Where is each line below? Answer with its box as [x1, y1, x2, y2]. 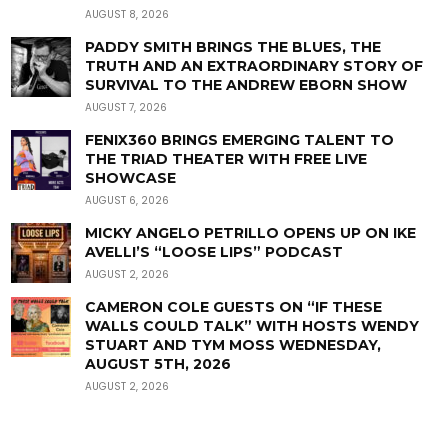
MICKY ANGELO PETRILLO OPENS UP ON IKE [85, 223, 417, 242]
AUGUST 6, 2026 [85, 192, 170, 208]
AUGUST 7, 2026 [85, 99, 168, 115]
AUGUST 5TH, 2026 [85, 354, 236, 373]
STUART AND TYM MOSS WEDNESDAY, [85, 335, 382, 354]
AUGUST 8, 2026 [85, 6, 170, 22]
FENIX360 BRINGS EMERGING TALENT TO [85, 130, 395, 149]
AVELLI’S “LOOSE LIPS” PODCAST [85, 242, 344, 261]
